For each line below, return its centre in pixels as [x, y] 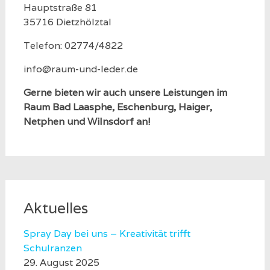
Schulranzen [52, 248]
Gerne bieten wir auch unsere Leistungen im [125, 93]
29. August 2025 [61, 262]
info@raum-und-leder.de [80, 69]
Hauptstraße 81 [60, 8]
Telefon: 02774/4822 [73, 46]
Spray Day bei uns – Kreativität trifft [107, 234]
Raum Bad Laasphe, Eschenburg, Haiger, [118, 107]
